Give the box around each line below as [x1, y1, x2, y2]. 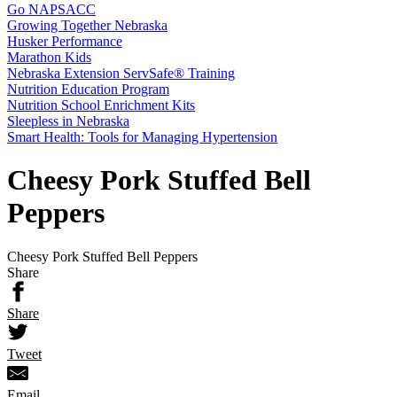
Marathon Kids [7, 50, 91, 65]
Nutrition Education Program [7, 82, 169, 97]
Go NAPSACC [7, 2, 96, 17]
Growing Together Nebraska [7, 18, 167, 33]
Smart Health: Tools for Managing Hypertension [7, 129, 277, 144]
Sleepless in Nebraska [7, 113, 129, 128]
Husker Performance [7, 34, 122, 49]
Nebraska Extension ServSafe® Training [7, 66, 235, 81]
